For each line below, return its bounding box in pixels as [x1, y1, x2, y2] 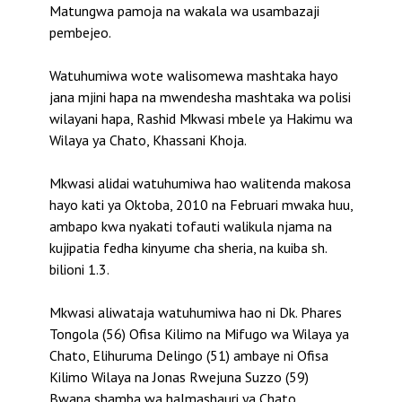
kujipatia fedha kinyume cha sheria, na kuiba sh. [49, 239, 327, 258]
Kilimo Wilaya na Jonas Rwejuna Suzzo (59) [49, 368, 309, 387]
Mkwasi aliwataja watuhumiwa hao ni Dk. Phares [49, 303, 342, 322]
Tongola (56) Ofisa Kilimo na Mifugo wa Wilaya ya [49, 325, 349, 344]
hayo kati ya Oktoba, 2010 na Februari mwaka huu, [49, 196, 353, 214]
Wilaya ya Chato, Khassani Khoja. [49, 131, 247, 150]
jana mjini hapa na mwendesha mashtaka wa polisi [49, 88, 351, 107]
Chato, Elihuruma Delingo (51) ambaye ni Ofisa [49, 346, 328, 365]
